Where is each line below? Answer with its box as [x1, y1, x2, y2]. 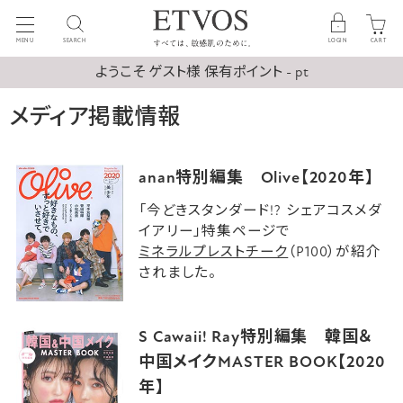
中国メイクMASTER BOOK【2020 [139, 352, 386, 372]
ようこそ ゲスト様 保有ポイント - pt [94, 64, 309, 80]
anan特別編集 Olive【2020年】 [139, 167, 374, 188]
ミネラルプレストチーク [139, 244, 289, 261]
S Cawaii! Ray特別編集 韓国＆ [139, 327, 373, 347]
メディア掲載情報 [9, 103, 181, 130]
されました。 [139, 264, 218, 282]
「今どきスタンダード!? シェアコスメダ [139, 202, 382, 219]
